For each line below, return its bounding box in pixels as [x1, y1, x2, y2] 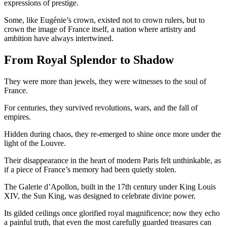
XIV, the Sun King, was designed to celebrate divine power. [4, 191, 196, 200]
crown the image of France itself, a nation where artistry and [4, 25, 196, 34]
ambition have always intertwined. [4, 34, 113, 43]
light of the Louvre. [4, 138, 66, 147]
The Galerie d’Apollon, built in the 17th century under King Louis [4, 182, 216, 191]
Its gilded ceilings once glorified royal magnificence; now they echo [4, 208, 220, 217]
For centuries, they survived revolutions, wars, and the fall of [4, 103, 198, 112]
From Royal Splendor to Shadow [4, 53, 174, 66]
